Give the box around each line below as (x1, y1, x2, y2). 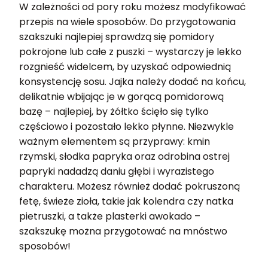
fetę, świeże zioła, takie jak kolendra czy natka (19, 194, 233, 208)
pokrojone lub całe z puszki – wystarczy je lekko (19, 45, 242, 59)
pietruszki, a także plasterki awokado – (19, 209, 200, 223)
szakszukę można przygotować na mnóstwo (19, 224, 227, 238)
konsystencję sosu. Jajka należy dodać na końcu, (19, 75, 246, 89)
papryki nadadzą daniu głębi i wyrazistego (19, 165, 214, 178)
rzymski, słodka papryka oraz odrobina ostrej (19, 150, 230, 163)
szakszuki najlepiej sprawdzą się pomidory (19, 30, 214, 44)
